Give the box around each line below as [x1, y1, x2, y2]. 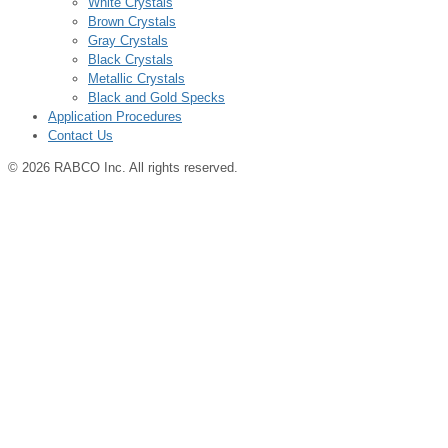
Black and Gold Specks [88, 89, 225, 105]
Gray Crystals [88, 32, 168, 48]
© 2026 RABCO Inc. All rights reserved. [8, 159, 238, 175]
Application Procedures [48, 108, 182, 124]
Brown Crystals [88, 13, 176, 29]
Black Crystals [88, 51, 173, 67]
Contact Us [48, 127, 113, 143]
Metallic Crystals [88, 70, 185, 86]
